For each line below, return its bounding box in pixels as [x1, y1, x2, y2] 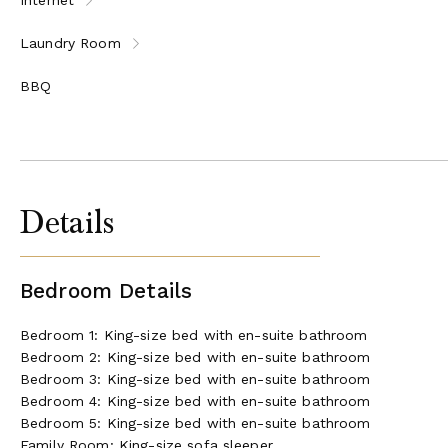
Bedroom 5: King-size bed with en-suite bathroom [20, 414, 371, 431]
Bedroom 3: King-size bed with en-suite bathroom [20, 370, 371, 387]
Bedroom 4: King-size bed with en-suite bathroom [20, 392, 371, 409]
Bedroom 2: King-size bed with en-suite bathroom [20, 348, 371, 365]
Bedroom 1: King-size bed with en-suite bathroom [20, 326, 368, 343]
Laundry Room [20, 34, 121, 51]
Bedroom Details [20, 277, 193, 303]
